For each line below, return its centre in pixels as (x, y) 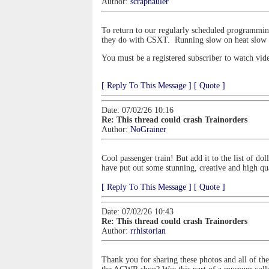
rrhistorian (148, 231)
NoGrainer (148, 129)
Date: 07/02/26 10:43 (138, 212)
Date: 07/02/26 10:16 (138, 110)
